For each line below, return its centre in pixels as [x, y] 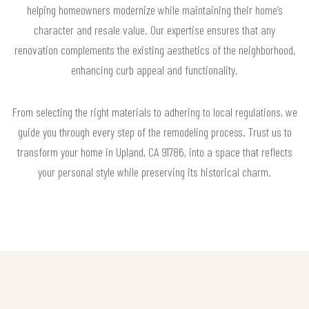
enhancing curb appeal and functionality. [154, 69]
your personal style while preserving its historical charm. [154, 171]
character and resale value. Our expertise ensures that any [154, 29]
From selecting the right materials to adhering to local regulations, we [154, 111]
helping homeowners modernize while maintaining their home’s [154, 9]
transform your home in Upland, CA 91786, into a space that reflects [154, 151]
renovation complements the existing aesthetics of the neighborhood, [154, 49]
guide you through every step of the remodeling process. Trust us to [154, 131]
